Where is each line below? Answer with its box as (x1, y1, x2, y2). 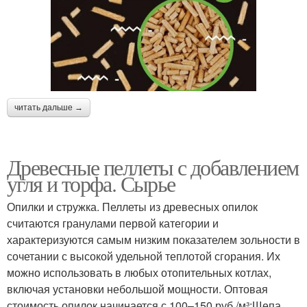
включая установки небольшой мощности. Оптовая (7, 281, 268, 297)
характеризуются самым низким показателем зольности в (7, 232, 300, 248)
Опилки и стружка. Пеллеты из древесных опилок (7, 199, 258, 215)
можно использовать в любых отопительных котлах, (7, 265, 271, 281)
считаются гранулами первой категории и (7, 215, 219, 232)
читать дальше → (14, 103, 83, 113)
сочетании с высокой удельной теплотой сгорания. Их (7, 248, 280, 265)
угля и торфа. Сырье (7, 169, 175, 199)
